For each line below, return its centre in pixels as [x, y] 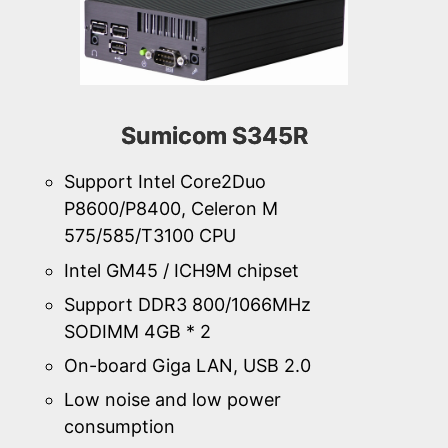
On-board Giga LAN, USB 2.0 [187, 365]
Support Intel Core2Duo [165, 182]
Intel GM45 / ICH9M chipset [181, 270]
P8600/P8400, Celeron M [171, 209]
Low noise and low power [172, 400]
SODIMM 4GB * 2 [137, 331]
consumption [119, 427]
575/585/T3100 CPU [150, 236]
